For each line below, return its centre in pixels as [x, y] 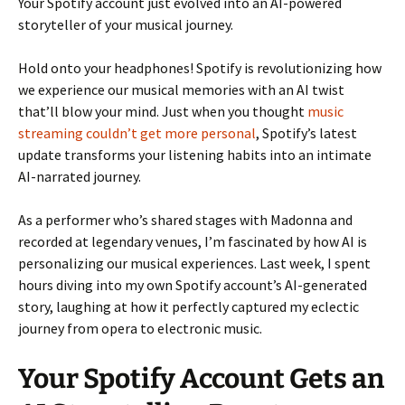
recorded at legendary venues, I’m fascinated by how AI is [193, 241]
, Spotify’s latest [306, 132]
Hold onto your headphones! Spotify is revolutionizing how [200, 67]
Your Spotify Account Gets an [201, 378]
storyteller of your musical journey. [126, 24]
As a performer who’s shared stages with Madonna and [185, 219]
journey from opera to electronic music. [140, 328]
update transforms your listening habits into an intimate [195, 154]
